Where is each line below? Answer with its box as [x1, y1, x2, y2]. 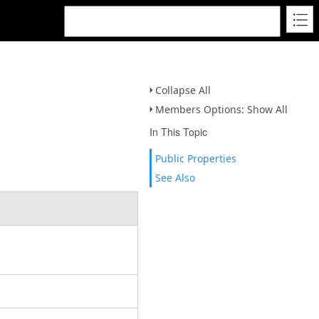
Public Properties [155, 152, 236, 165]
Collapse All [155, 83, 211, 97]
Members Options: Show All [155, 103, 288, 116]
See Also [155, 171, 195, 184]
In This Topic [150, 125, 207, 139]
